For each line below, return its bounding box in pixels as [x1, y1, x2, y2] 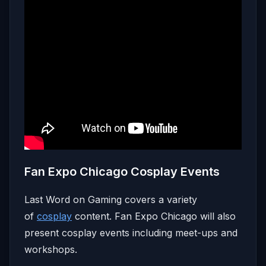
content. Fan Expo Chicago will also [72, 210, 236, 222]
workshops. [24, 243, 77, 255]
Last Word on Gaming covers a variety [24, 193, 197, 205]
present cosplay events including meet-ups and [24, 226, 237, 239]
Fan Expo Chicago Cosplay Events [24, 164, 220, 179]
